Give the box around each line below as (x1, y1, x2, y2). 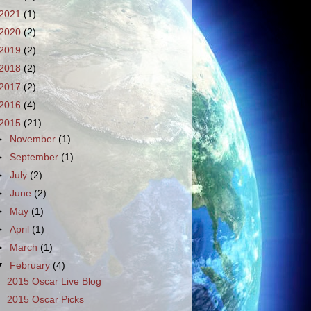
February (10, 260, 53, 271)
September (10, 151, 62, 162)
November (10, 133, 59, 144)
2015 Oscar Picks (6, 294, 84, 305)
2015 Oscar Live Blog (6, 276, 101, 287)
